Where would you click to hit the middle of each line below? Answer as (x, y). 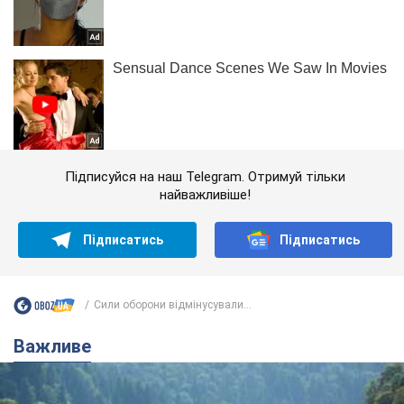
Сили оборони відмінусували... (173, 305)
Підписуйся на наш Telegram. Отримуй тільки (205, 176)
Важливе (58, 346)
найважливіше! (205, 194)
